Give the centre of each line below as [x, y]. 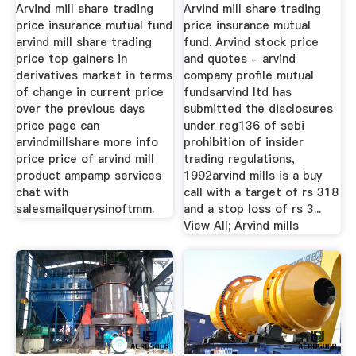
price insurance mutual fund [94, 26]
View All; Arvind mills [242, 226]
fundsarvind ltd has [238, 93]
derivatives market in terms [94, 76]
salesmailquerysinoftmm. [85, 209]
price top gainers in [71, 59]
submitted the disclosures [259, 109]
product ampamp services [88, 176]
